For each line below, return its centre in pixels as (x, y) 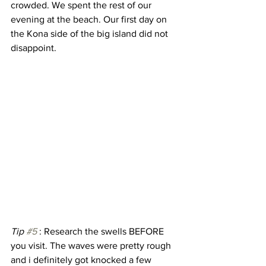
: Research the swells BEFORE (102, 231)
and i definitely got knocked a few (82, 259)
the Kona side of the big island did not (91, 33)
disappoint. (35, 47)
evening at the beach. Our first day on (90, 19)
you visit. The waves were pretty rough (92, 245)
